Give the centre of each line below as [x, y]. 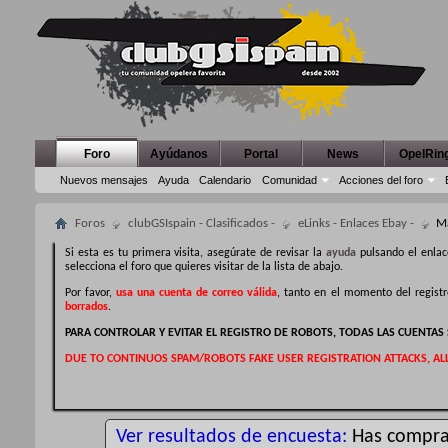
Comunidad [289, 180]
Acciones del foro [381, 180]
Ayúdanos [179, 154]
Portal [261, 154]
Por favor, [91, 293]
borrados [86, 307]
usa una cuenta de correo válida [197, 293]
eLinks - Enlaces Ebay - [356, 223]
